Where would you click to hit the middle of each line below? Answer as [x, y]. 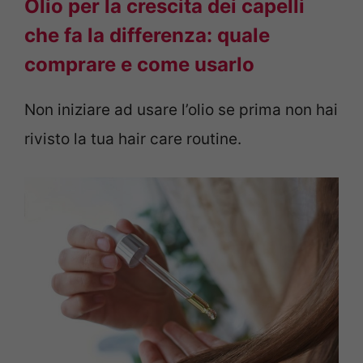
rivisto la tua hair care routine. [133, 139]
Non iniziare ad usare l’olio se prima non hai [181, 110]
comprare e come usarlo [139, 65]
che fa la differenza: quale [147, 36]
